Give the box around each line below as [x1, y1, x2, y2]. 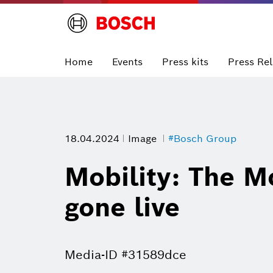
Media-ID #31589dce [65, 247, 186, 263]
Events [112, 55, 143, 68]
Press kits [162, 55, 208, 68]
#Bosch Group [168, 132, 236, 145]
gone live [65, 191, 180, 224]
